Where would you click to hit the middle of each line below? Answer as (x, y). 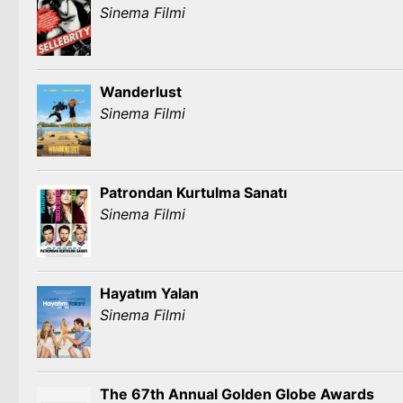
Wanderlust (141, 92)
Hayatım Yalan (149, 293)
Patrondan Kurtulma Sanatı (193, 193)
